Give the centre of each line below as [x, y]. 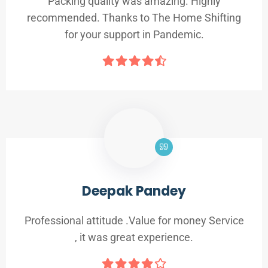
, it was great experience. [134, 237]
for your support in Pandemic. [134, 35]
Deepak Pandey [134, 191]
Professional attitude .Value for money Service [134, 221]
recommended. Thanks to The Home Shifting [134, 18]
